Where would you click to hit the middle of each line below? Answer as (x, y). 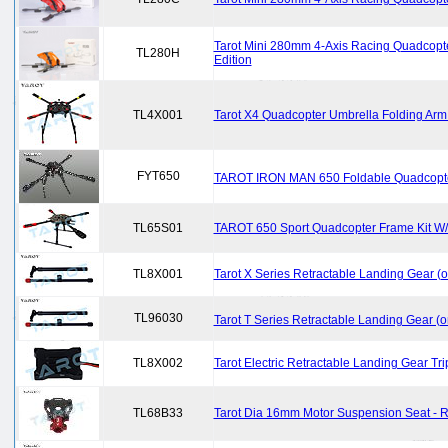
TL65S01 (158, 228)
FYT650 (158, 176)
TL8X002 (158, 363)
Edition (232, 60)
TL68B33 (158, 413)
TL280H (158, 53)
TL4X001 (158, 115)
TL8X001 (158, 274)
